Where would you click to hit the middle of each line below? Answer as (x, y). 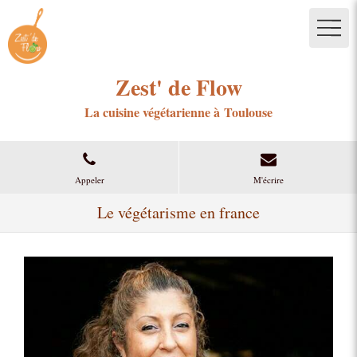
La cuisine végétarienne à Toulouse (178, 112)
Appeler (89, 179)
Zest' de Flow (178, 87)
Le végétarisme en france (178, 212)
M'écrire (268, 179)
